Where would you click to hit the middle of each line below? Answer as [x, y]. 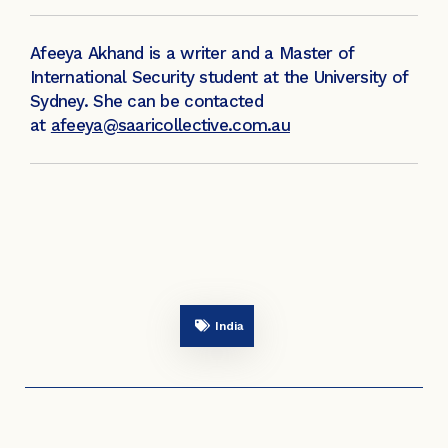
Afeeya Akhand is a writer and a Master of [192, 53]
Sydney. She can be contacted [146, 101]
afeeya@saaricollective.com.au [170, 125]
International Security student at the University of [219, 77]
